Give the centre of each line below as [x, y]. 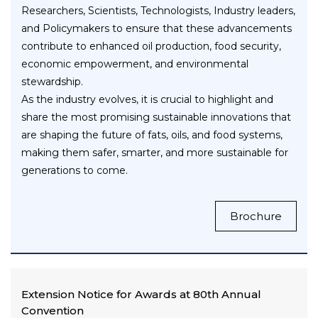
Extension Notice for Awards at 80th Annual [141, 295]
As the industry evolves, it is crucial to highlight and [147, 100]
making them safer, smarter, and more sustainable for [155, 153]
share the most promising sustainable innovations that [156, 117]
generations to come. [75, 171]
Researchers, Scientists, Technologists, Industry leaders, [158, 11]
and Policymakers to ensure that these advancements [157, 29]
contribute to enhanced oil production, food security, [151, 46]
